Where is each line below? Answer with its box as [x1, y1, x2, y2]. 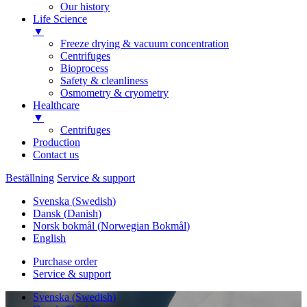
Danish [67, 208, 98, 220]
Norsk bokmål [33, 220, 95, 232]
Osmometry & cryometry [60, 87, 169, 99]
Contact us [33, 149, 79, 161]
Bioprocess [60, 62, 108, 75]
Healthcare [33, 99, 79, 112]
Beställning [5, 172, 54, 184]
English [33, 232, 66, 245]
